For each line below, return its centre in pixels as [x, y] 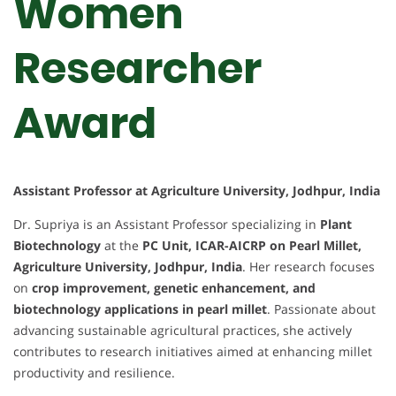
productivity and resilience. [94, 372]
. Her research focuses [308, 266]
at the [122, 245]
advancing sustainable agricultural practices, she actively [183, 330]
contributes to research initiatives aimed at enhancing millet [193, 351]
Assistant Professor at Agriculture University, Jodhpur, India [197, 190]
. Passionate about [321, 308]
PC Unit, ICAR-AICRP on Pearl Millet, [252, 245]
